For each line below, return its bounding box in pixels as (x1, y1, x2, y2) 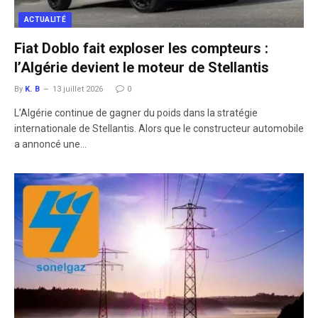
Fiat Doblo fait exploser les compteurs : (14, 39, 268, 57)
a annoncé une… (14, 138, 87, 150)
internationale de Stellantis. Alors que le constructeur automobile (14, 122, 304, 134)
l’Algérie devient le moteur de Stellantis (14, 58, 269, 76)
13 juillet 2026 (52, 84, 103, 94)
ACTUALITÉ (24, 15, 67, 23)
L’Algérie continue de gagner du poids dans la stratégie (14, 106, 258, 119)
